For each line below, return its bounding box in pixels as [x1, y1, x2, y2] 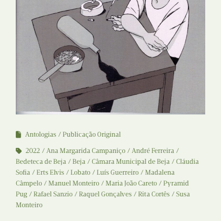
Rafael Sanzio [34, 189, 73, 198]
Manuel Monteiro [48, 179, 99, 187]
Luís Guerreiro [97, 168, 139, 177]
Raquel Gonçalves [79, 189, 132, 198]
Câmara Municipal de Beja [92, 157, 170, 166]
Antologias [25, 130, 56, 139]
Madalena [145, 168, 175, 177]
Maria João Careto [106, 179, 157, 187]
